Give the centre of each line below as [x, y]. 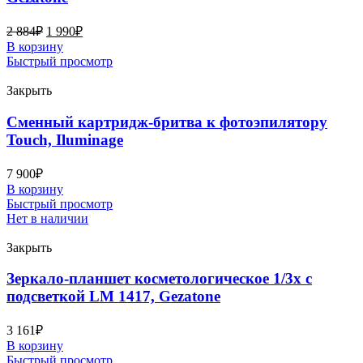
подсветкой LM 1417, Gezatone [113, 297]
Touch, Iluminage [65, 139]
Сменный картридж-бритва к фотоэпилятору [167, 122]
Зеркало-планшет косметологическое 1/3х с [159, 279]
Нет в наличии [47, 218]
